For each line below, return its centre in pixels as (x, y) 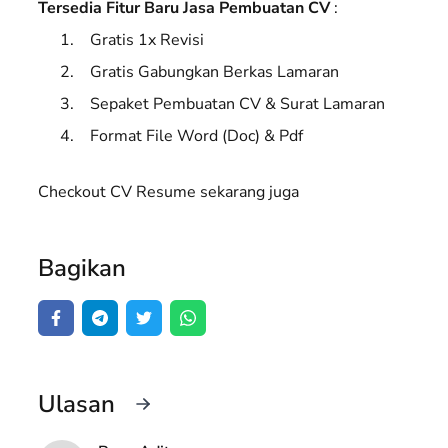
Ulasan (76, 403)
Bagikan (82, 267)
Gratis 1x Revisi (147, 39)
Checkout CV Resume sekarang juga (168, 191)
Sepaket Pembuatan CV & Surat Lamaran (237, 103)
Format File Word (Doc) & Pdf (196, 135)
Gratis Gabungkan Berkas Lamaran (214, 71)
